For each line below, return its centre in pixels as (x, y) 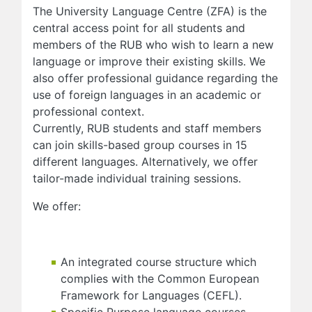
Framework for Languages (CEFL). (151, 295)
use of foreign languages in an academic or (147, 94)
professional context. (88, 111)
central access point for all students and (139, 28)
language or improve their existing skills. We (149, 61)
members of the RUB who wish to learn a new (153, 44)
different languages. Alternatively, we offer (145, 161)
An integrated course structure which (158, 262)
